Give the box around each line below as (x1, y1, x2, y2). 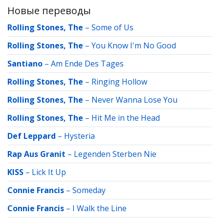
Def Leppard (7, 131, 56, 141)
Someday (72, 185, 106, 196)
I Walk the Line (72, 203, 127, 214)
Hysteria (64, 131, 95, 141)
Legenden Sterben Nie (74, 149, 156, 159)
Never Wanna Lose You (91, 94, 177, 105)
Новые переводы (7, 4, 91, 17)
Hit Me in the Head (91, 112, 160, 123)
